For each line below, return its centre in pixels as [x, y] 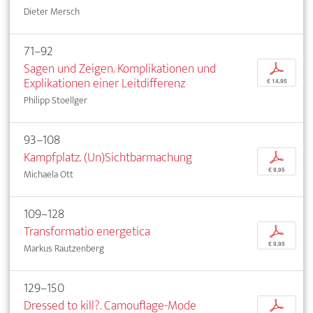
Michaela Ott [49, 175]
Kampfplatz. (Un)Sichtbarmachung [108, 158]
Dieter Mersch [52, 12]
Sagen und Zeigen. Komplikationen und [120, 69]
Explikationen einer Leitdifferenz [104, 84]
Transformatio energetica [87, 232]
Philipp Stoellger [56, 101]
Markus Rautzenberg [64, 249]
